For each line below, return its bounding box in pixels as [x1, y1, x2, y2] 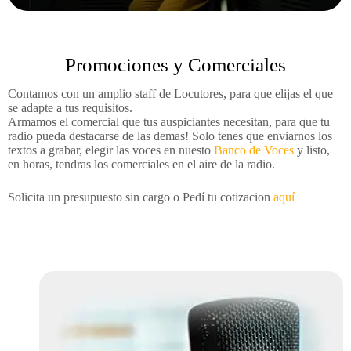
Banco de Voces [214, 143, 294, 157]
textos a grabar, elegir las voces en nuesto [8, 143, 214, 157]
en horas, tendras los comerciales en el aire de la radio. [8, 157, 275, 171]
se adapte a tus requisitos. [8, 101, 132, 114]
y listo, [294, 143, 330, 157]
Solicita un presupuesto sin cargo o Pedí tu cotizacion [8, 190, 273, 204]
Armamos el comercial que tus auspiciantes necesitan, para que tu [8, 115, 330, 128]
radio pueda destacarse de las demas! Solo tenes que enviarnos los [8, 129, 332, 143]
